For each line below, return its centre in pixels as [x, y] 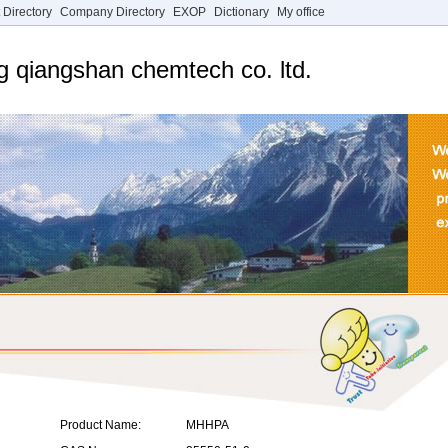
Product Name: [100, 425]
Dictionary [241, 12]
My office [301, 12]
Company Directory [112, 12]
